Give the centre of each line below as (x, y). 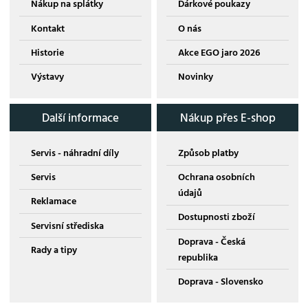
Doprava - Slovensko (220, 281)
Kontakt (47, 28)
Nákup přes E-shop (228, 118)
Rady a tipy (54, 250)
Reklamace (53, 201)
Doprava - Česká (211, 241)
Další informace (80, 118)
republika (198, 257)
